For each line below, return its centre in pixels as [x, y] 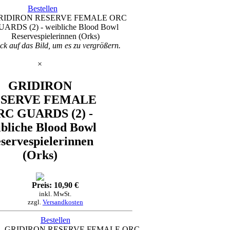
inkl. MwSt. [55, 194]
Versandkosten [63, 202]
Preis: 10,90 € [55, 185]
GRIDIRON [40, 86]
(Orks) [40, 155]
